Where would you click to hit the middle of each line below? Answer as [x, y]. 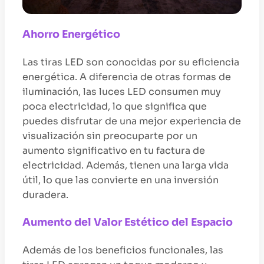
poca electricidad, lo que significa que [115, 106]
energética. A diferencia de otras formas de [127, 77]
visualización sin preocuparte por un [110, 136]
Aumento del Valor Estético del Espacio [128, 222]
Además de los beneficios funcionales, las [123, 250]
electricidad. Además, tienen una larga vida [126, 165]
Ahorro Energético [71, 34]
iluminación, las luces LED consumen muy [122, 91]
